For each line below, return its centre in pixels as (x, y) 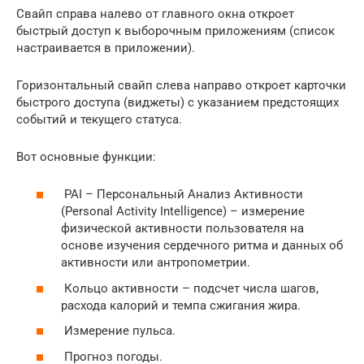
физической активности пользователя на (182, 229)
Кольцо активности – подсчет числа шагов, (190, 288)
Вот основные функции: (86, 156)
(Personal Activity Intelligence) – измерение (183, 212)
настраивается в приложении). (106, 48)
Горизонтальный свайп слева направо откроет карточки (181, 85)
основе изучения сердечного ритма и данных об (202, 246)
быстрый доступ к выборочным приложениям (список (175, 30)
